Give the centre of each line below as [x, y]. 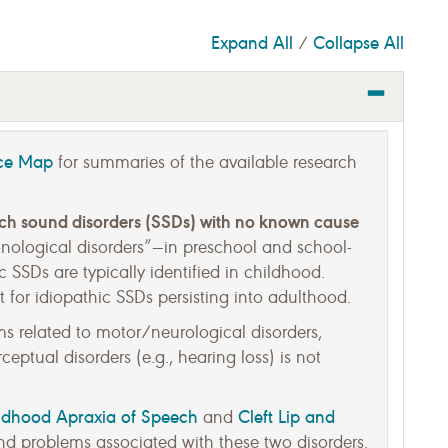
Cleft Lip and [286, 416]
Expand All [252, 42]
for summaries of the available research [205, 162]
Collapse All [358, 42]
